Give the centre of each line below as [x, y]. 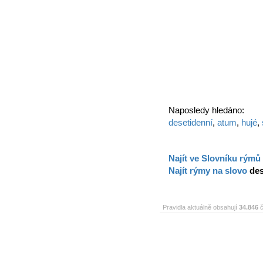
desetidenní [190, 122]
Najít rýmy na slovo [209, 171]
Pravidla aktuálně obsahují [201, 207]
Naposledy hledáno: [206, 110]
